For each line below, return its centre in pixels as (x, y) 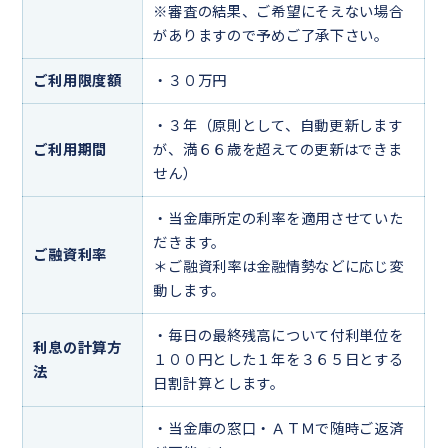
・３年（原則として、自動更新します (278, 126)
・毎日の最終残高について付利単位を (278, 336)
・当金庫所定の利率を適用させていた (278, 219)
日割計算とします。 (219, 384)
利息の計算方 (77, 348)
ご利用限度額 (77, 81)
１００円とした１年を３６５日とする (278, 360)
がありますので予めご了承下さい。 (271, 36)
